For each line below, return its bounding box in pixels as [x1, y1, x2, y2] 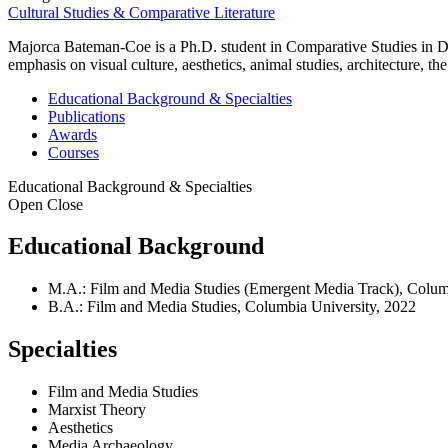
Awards [48, 125, 97, 143]
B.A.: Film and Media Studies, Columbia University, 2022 [48, 298, 416, 316]
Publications [48, 107, 125, 125]
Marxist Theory [48, 401, 146, 419]
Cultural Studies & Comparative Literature [8, 3, 275, 21]
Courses [48, 143, 99, 161]
